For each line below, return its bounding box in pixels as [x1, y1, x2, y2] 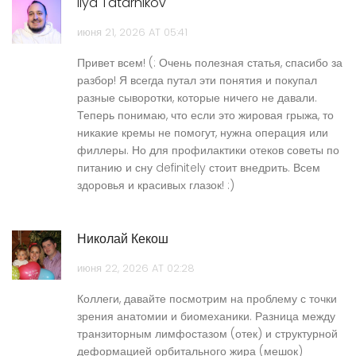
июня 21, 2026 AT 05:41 [77, 25, 188, 41]
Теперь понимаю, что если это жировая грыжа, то [77, 107, 334, 124]
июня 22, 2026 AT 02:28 [77, 261, 195, 277]
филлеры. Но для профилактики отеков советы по [77, 142, 339, 159]
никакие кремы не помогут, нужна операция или [77, 125, 328, 141]
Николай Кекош [77, 230, 168, 249]
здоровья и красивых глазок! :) [77, 177, 234, 194]
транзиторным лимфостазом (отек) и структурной [77, 326, 338, 342]
